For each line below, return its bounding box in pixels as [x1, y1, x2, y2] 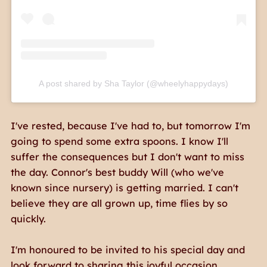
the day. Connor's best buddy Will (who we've [10, 166, 224, 179]
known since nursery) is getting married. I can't [10, 182, 238, 194]
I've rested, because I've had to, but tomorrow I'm [10, 120, 250, 132]
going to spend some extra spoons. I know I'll [10, 135, 228, 148]
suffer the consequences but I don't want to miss [10, 151, 244, 163]
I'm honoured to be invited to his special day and [10, 244, 245, 256]
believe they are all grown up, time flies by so [10, 197, 228, 210]
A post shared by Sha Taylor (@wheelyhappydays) [39, 79, 228, 89]
